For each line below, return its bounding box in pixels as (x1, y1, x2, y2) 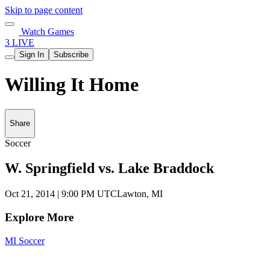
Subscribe (54, 50, 89, 59)
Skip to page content (5, 5, 83, 15)
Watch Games (19, 27, 74, 37)
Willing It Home (5, 74, 139, 96)
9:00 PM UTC (61, 189, 117, 199)
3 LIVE (5, 37, 34, 48)
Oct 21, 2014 (5, 189, 57, 199)
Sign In (19, 50, 44, 59)
